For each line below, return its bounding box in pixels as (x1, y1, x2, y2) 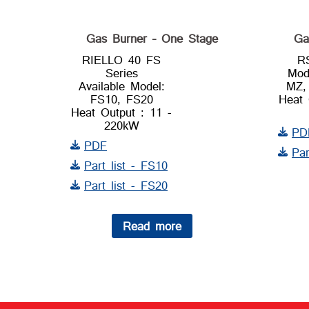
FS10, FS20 (90, 89, 153, 108)
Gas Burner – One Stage (86, 28, 219, 48)
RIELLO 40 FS (82, 50, 161, 69)
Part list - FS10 (84, 155, 168, 175)
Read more (123, 216, 182, 235)
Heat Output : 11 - (71, 102, 172, 121)
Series (105, 63, 138, 82)
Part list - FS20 (84, 175, 168, 195)
